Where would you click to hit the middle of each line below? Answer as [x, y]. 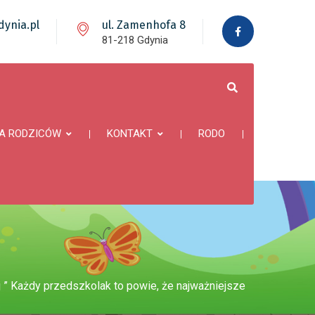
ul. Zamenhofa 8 [144, 25]
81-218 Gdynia [135, 40]
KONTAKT [130, 134]
